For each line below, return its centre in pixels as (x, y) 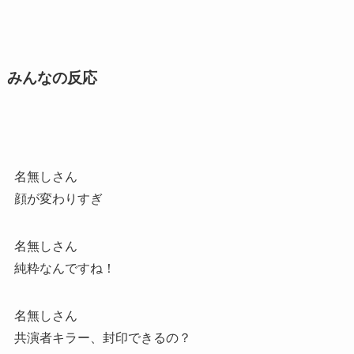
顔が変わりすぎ (58, 199)
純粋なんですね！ (64, 269)
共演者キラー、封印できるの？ (102, 338)
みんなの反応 (52, 78)
